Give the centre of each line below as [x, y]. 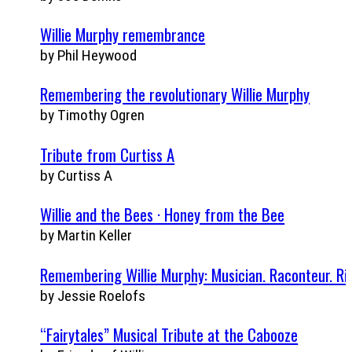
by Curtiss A [77, 175]
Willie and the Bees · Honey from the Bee [163, 214]
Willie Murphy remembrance [123, 34]
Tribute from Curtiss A [108, 154]
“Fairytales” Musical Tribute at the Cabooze [169, 334]
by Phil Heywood [89, 55]
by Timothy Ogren [93, 115]
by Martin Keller [86, 236]
